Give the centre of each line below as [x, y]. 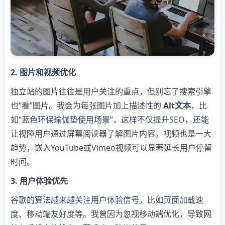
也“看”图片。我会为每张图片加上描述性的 [87, 105]
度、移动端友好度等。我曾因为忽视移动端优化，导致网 [111, 214]
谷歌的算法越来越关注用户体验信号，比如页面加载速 [107, 200]
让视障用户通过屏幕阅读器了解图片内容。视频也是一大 [111, 134]
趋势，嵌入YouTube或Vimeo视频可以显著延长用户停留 [111, 148]
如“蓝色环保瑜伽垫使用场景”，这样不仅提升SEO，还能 [110, 120]
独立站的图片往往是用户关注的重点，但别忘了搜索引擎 [111, 91]
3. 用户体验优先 [39, 181]
